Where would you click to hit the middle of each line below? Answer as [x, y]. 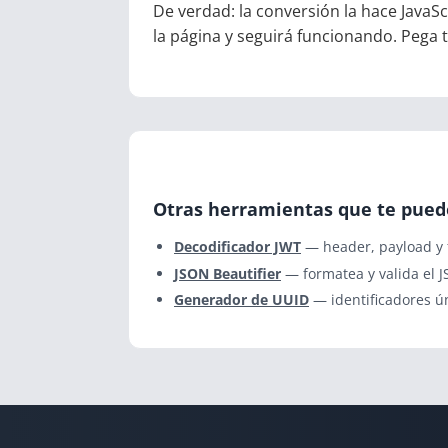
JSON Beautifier [227, 274]
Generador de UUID [241, 300]
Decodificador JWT [237, 247]
